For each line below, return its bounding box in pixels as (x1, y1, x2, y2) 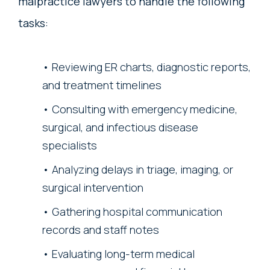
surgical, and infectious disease (42, 119, 198, 134)
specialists (42, 137, 97, 152)
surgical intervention (42, 180, 143, 195)
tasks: (18, 15, 48, 30)
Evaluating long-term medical (52, 246, 195, 261)
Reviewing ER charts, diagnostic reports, (52, 59, 251, 74)
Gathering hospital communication (52, 204, 222, 219)
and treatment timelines (42, 77, 162, 92)
